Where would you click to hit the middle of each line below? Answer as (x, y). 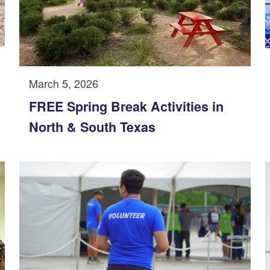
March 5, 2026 (64, 83)
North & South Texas (92, 127)
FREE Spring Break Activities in (126, 106)
